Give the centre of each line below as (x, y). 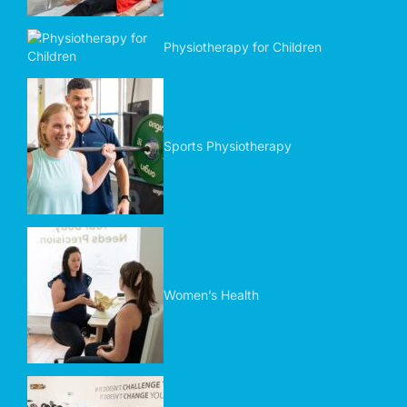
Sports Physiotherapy (228, 146)
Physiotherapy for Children (243, 47)
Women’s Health (211, 295)
